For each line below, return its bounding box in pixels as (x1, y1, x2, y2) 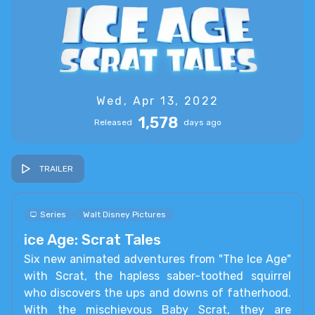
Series (39, 209, 66, 219)
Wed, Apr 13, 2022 (96, 94, 219, 108)
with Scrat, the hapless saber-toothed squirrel (24, 269, 291, 283)
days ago (183, 117, 221, 128)
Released (94, 117, 132, 128)
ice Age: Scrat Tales (24, 231, 162, 249)
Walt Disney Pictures (82, 209, 166, 219)
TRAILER (39, 163, 73, 174)
